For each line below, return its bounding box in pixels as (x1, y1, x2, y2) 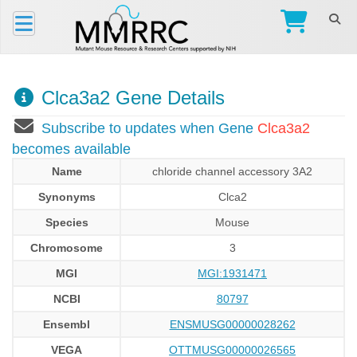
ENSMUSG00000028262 (169, 318, 296, 331)
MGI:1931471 (198, 267, 267, 280)
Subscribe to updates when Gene (41, 120, 257, 136)
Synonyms (37, 190, 96, 203)
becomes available (12, 141, 131, 157)
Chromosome (30, 241, 103, 254)
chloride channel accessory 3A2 (152, 165, 312, 178)
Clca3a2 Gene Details (36, 87, 225, 108)
